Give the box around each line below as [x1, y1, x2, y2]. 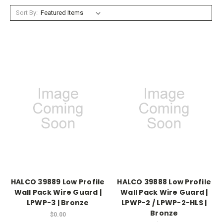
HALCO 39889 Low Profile [10, 177, 105, 187]
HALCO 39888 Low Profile [117, 177, 212, 187]
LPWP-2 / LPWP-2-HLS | [121, 198, 207, 208]
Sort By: [15, 9, 38, 16]
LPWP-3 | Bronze [26, 198, 89, 208]
